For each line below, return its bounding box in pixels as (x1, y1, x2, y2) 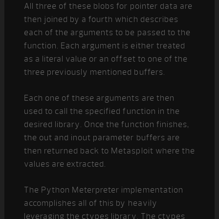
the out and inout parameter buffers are (23, 132, 180, 143)
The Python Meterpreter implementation (23, 185, 183, 195)
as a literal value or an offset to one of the (23, 54, 188, 64)
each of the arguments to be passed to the (23, 27, 191, 38)
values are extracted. (23, 159, 107, 169)
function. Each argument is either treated (23, 41, 185, 51)
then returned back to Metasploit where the (23, 146, 195, 156)
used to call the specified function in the (23, 106, 180, 116)
